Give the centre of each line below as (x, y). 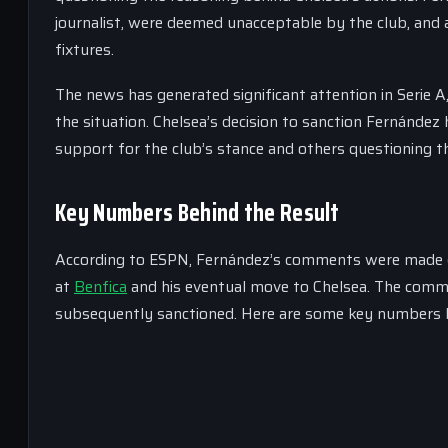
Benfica (100, 286)
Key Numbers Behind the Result (197, 213)
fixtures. (84, 49)
